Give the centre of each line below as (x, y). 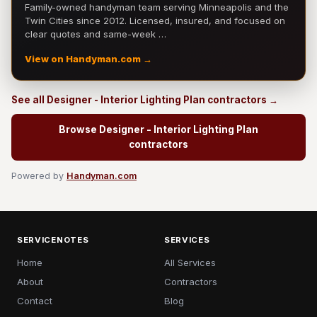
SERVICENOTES (53, 240)
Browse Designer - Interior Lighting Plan (158, 129)
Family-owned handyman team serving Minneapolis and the (157, 7)
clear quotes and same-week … (96, 34)
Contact (35, 301)
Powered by (39, 176)
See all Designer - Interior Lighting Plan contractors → (145, 100)
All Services (190, 263)
